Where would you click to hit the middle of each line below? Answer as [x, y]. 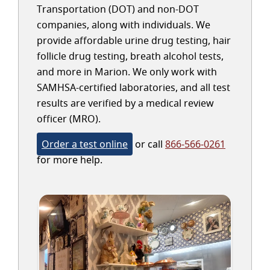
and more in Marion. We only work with [127, 72]
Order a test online [85, 144]
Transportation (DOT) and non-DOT [118, 9]
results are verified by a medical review [125, 103]
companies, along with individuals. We [124, 25]
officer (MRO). [69, 119]
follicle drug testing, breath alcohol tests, [130, 56]
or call [149, 144]
